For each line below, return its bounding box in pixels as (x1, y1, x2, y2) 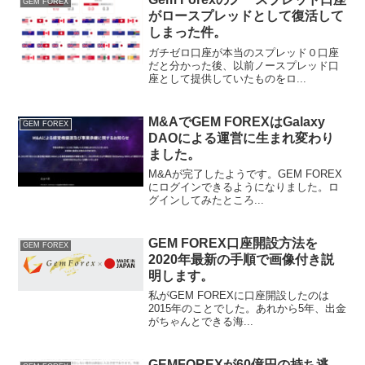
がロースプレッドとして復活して (148, 9, 345, 24)
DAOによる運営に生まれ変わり (148, 130, 335, 145)
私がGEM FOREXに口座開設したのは (148, 289, 330, 302)
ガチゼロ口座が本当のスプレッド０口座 (148, 46, 340, 59)
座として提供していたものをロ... (148, 72, 307, 85)
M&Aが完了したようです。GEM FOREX (148, 167, 343, 180)
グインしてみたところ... (148, 193, 265, 206)
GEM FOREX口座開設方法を (148, 235, 319, 250)
